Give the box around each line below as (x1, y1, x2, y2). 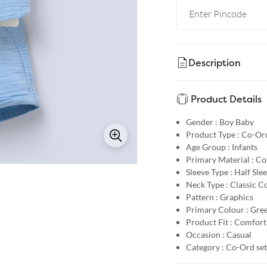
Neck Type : (185, 179, 228, 190)
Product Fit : (185, 217, 232, 227)
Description (188, 57, 241, 69)
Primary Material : (185, 154, 254, 164)
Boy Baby (219, 117, 254, 127)
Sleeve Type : (185, 167, 232, 177)
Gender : (185, 117, 218, 127)
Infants (231, 142, 257, 152)
